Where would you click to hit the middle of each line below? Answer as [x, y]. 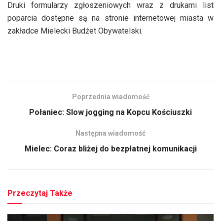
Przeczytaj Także [40, 193]
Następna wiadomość [110, 133]
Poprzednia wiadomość [110, 96]
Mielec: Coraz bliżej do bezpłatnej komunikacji [110, 148]
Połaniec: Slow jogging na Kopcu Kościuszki [110, 112]
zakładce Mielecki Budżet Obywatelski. [75, 31]
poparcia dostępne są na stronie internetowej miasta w [110, 18]
